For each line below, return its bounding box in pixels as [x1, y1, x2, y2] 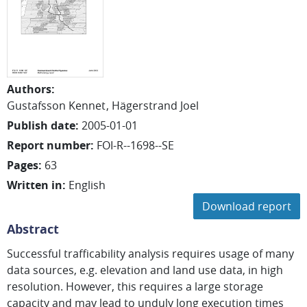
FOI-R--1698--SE [97, 138, 174, 153]
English [69, 177, 106, 193]
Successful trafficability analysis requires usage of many [7, 246, 294, 261]
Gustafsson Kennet [7, 98, 106, 113]
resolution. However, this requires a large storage [7, 279, 263, 294]
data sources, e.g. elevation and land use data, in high [7, 262, 283, 278]
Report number [7, 138, 90, 153]
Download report [202, 199, 291, 214]
